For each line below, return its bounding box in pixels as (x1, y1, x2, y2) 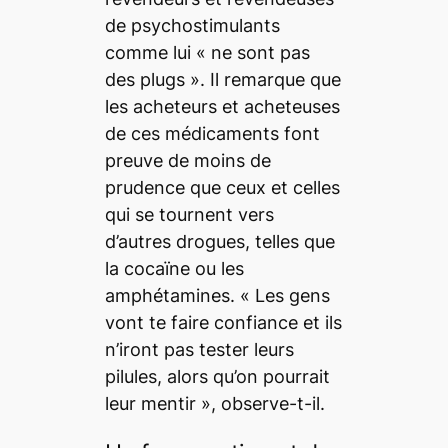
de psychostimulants (104, 15, 280, 37)
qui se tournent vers (104, 204, 274, 226)
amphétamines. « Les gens (104, 285, 330, 307)
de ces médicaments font (104, 123, 320, 145)
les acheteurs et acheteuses (104, 96, 340, 118)
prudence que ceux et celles (104, 177, 340, 199)
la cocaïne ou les (104, 258, 244, 280)
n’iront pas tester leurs (104, 339, 294, 361)
